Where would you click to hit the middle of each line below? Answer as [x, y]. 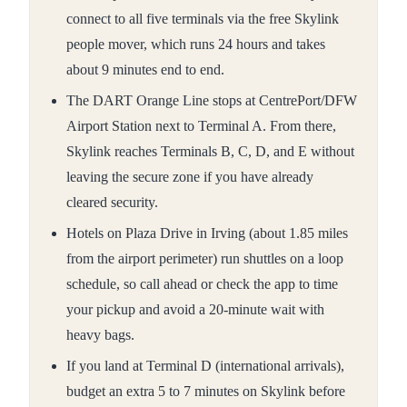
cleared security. [112, 203]
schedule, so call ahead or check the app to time [202, 284]
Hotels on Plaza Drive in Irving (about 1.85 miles [207, 233]
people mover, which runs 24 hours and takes [196, 45]
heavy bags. [100, 335]
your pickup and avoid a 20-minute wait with [195, 310]
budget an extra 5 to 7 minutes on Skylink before [206, 392]
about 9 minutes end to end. [145, 70]
